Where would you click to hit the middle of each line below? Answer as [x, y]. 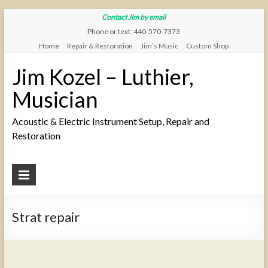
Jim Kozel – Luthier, [103, 77]
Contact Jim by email [134, 17]
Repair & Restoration [100, 46]
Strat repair [45, 217]
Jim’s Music [160, 46]
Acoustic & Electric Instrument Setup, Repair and [110, 121]
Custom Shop [208, 46]
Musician [55, 99]
